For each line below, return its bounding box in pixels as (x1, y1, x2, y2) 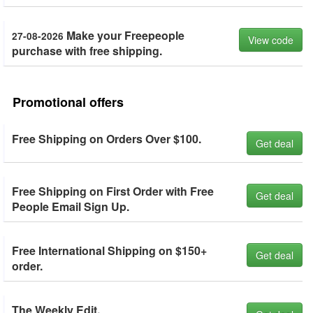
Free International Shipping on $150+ (12, 242, 207, 259)
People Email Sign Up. (12, 198, 129, 214)
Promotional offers (13, 93, 124, 111)
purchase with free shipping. (12, 43, 162, 59)
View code (248, 33, 293, 47)
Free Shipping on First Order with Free (12, 183, 214, 199)
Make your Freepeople (64, 27, 184, 43)
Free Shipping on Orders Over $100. (12, 131, 201, 147)
